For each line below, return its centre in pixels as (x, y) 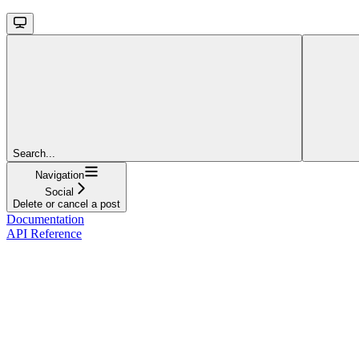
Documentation (45, 219)
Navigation (59, 175)
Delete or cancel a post (67, 204)
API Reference (44, 233)
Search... (34, 153)
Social (59, 192)
